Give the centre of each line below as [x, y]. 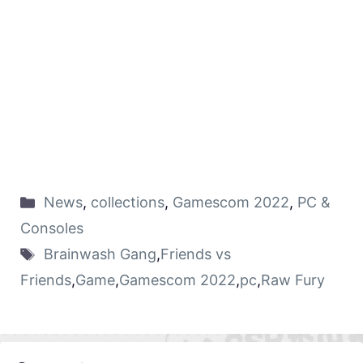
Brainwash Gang [100, 254]
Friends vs [195, 254]
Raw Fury [293, 280]
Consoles [52, 228]
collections [127, 203]
